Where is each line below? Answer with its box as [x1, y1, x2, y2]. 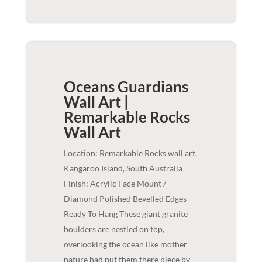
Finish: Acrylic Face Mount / [63, 178, 166, 189]
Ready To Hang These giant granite [63, 209, 188, 219]
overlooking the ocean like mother [63, 239, 187, 250]
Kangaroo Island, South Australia [63, 163, 182, 174]
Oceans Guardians [63, 77, 188, 96]
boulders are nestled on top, [63, 224, 164, 235]
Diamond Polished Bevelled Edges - [63, 194, 191, 204]
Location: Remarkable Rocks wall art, [63, 148, 197, 158]
